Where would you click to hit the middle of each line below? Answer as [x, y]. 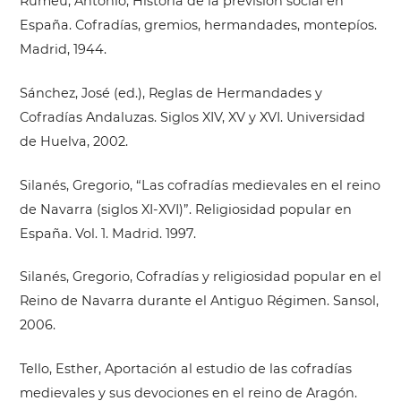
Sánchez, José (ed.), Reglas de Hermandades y [171, 93]
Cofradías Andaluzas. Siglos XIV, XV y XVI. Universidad [192, 117]
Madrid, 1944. [63, 50]
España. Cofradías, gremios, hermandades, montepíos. [198, 26]
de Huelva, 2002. [73, 141]
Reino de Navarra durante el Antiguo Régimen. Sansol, [199, 301]
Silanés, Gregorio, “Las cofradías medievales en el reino [200, 185]
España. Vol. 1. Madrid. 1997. [107, 233]
